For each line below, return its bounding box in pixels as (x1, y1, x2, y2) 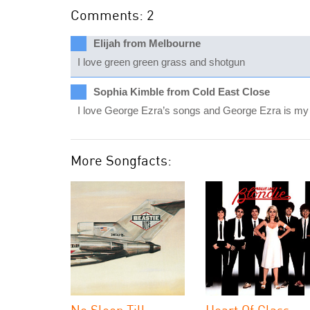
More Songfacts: (71, 152, 172, 169)
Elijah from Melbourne (93, 37, 201, 49)
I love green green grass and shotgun (77, 56, 245, 68)
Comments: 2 (71, 6, 154, 24)
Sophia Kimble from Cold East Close (93, 86, 270, 98)
